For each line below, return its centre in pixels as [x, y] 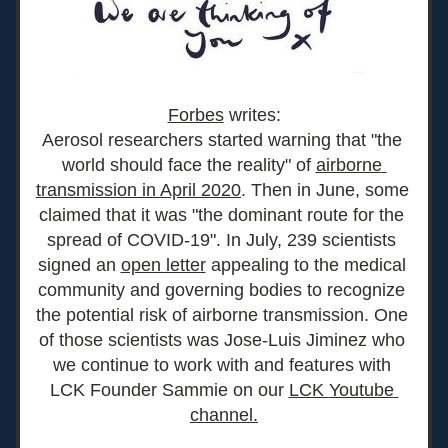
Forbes [195, 115]
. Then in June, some [325, 190]
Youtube [361, 390]
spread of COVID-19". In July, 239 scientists [221, 240]
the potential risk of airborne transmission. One [222, 315]
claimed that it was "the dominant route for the [221, 215]
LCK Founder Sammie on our [169, 390]
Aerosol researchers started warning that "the [221, 140]
